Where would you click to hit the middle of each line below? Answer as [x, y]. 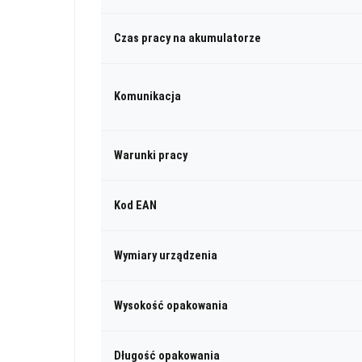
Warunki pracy [151, 155]
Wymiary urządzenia [166, 255]
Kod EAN [135, 205]
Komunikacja [147, 96]
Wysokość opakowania [171, 305]
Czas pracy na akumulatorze [187, 38]
